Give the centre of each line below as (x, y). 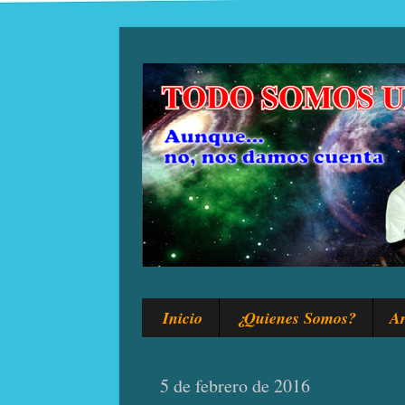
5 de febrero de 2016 (235, 386)
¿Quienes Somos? (296, 318)
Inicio (182, 318)
